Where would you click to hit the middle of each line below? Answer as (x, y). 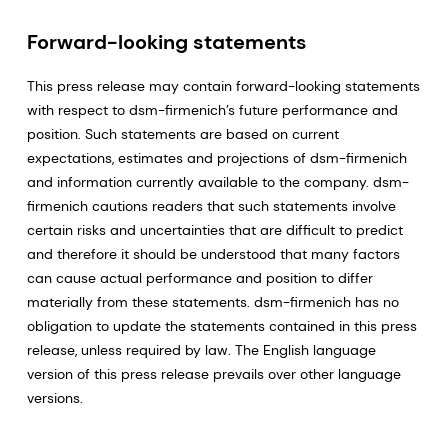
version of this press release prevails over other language (213, 374)
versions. (54, 398)
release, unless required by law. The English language (201, 350)
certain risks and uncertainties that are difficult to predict (214, 230)
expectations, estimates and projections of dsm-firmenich (216, 158)
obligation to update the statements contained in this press (221, 326)
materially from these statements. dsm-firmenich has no (212, 302)
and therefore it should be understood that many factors (213, 254)
